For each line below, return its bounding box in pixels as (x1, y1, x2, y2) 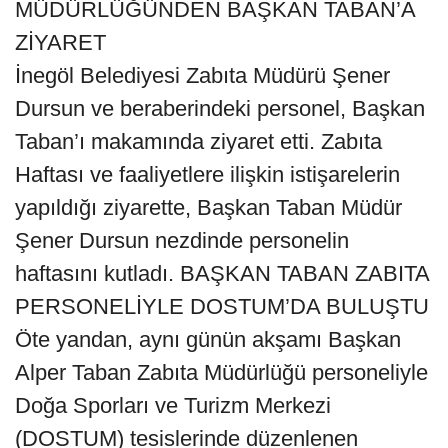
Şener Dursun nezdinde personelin (15, 228, 349, 254)
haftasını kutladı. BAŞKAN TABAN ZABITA (15, 261, 429, 287)
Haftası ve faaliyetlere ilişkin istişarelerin (15, 162, 400, 188)
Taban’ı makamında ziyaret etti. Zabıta (15, 129, 382, 155)
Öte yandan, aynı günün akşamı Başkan (15, 327, 401, 353)
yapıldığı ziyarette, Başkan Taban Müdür (15, 195, 402, 221)
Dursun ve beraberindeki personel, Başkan (15, 96, 425, 122)
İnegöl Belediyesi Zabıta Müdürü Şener (15, 63, 390, 89)
